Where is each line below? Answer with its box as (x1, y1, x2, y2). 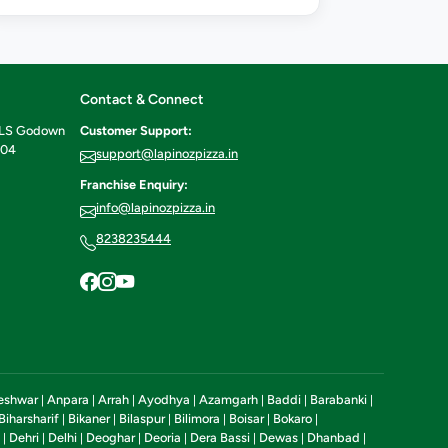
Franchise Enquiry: (80, 177, 188, 193)
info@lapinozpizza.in (96, 200, 215, 216)
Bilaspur (119, 410, 165, 426)
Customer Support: (80, 123, 192, 139)
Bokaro (273, 410, 312, 426)
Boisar (229, 410, 264, 426)
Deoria (144, 429, 181, 445)
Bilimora (174, 410, 220, 426)
